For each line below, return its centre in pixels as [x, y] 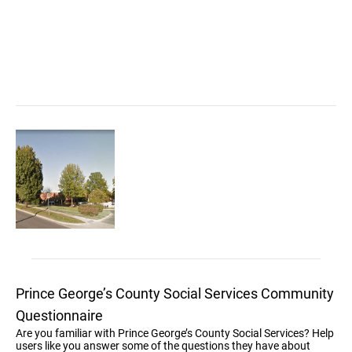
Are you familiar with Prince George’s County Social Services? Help [175, 333]
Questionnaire [59, 315]
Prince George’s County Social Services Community [175, 293]
